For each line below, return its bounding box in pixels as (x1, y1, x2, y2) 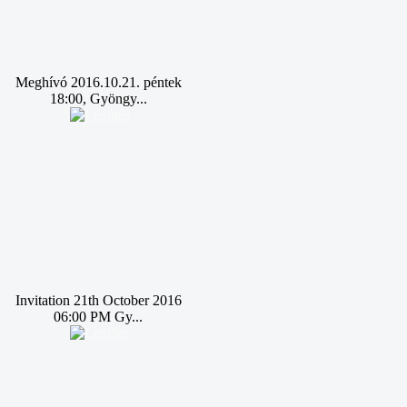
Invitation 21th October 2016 (15, 293, 182, 308)
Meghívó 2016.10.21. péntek (15, 74, 182, 90)
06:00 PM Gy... (54, 309, 143, 324)
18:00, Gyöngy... (49, 91, 147, 106)
